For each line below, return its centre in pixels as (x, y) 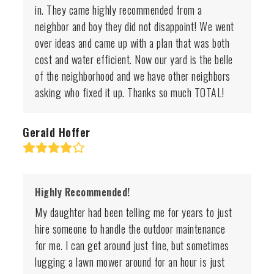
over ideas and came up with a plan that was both (132, 43)
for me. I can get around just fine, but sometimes (132, 245)
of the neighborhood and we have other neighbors (133, 76)
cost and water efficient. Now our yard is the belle (134, 59)
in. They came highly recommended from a (119, 10)
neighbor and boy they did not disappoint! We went (135, 26)
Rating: (37, 146)
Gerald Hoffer (57, 132)
